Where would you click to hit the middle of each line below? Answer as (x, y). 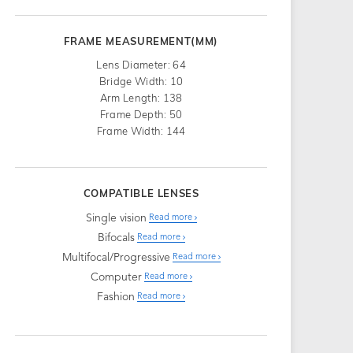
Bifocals (116, 238)
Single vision (116, 218)
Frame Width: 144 (141, 130)
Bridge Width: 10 (141, 81)
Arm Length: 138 (141, 97)
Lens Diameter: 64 (141, 64)
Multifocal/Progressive (116, 257)
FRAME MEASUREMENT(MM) (141, 41)
